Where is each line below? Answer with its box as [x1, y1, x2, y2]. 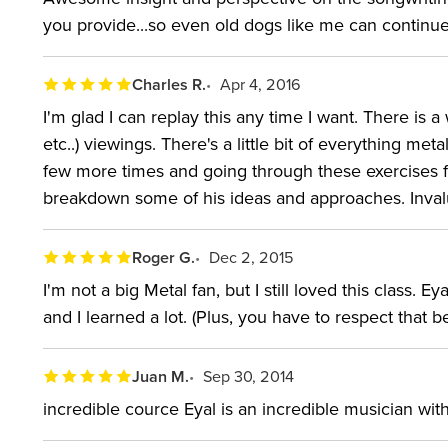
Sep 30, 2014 [203, 364, 295, 387]
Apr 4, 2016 [220, 72, 302, 95]
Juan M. [132, 364, 190, 388]
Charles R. [132, 72, 207, 96]
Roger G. [132, 245, 196, 269]
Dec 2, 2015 [209, 245, 295, 268]
